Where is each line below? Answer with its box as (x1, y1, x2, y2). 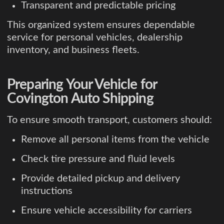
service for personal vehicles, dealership (7, 32, 182, 43)
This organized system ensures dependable (7, 20, 195, 30)
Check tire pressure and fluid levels (21, 154, 175, 164)
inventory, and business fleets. (7, 45, 139, 55)
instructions (21, 186, 72, 196)
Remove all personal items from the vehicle (21, 134, 209, 145)
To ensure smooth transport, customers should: (7, 115, 212, 125)
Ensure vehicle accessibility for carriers (21, 205, 192, 216)
